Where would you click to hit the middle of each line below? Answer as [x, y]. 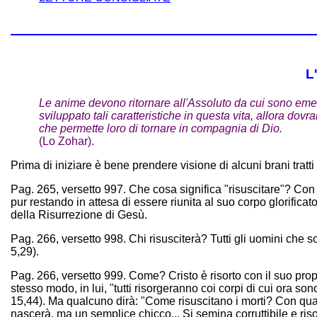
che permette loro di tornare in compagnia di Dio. [161, 129]
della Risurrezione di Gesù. [79, 215]
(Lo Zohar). [67, 142]
